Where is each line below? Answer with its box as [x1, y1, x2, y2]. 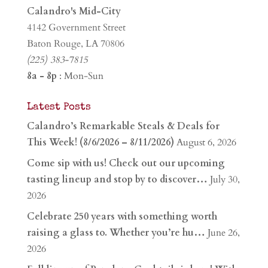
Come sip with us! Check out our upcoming [26, 156, 225, 170]
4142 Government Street [26, 20, 126, 34]
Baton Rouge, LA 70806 [26, 36, 124, 50]
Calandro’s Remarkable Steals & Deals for [26, 119, 220, 133]
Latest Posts [26, 102, 91, 112]
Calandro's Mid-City [26, 4, 121, 18]
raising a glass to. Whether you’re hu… [26, 226, 205, 239]
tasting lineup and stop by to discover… [26, 172, 208, 186]
